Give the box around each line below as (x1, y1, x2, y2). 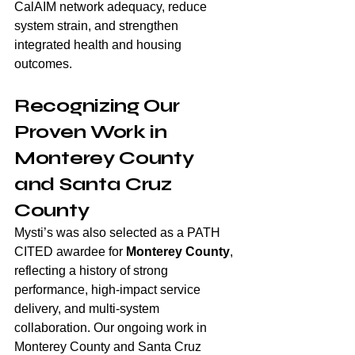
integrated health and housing (14, 37, 185, 52)
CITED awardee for (14, 244, 126, 258)
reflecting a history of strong (14, 263, 171, 277)
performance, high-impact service (14, 282, 204, 296)
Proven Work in (14, 120, 172, 143)
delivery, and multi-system (14, 301, 162, 315)
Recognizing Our (14, 94, 185, 117)
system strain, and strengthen (14, 18, 181, 32)
